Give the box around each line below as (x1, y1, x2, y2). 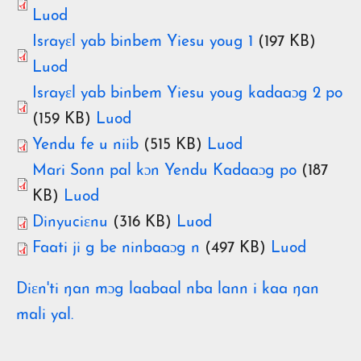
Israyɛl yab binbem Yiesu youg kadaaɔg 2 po (32, 85, 342, 102)
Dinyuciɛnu (32, 214, 108, 230)
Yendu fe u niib (32, 137, 139, 153)
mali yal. (16, 307, 73, 323)
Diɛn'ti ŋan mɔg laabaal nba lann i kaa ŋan (16, 281, 319, 297)
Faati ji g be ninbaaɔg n (32, 240, 200, 256)
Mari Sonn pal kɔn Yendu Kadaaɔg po (32, 163, 297, 179)
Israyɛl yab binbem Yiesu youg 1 (32, 34, 253, 50)
